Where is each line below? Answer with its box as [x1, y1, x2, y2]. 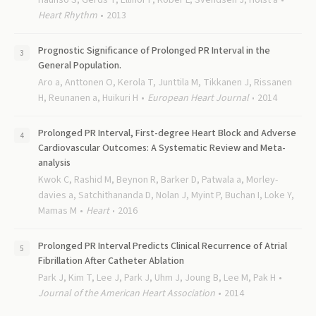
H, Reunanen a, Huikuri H [38, 91, 138, 105]
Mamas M [38, 204, 77, 218]
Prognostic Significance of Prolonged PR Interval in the [38, 44, 270, 58]
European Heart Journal [147, 91, 249, 105]
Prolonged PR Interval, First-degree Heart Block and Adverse [38, 126, 296, 140]
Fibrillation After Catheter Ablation [38, 254, 184, 268]
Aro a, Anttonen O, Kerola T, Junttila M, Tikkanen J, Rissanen [38, 75, 292, 90]
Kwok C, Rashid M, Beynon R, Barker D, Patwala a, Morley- [38, 173, 278, 187]
